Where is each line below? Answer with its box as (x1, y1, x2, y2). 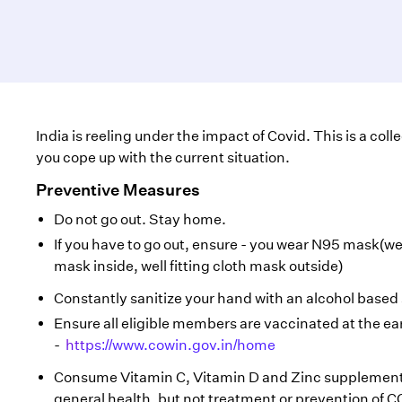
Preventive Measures (36, 180, 200, 200)
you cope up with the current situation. (36, 149, 290, 166)
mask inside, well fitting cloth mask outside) (54, 258, 343, 275)
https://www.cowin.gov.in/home (66, 336, 275, 354)
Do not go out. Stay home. (54, 211, 226, 228)
